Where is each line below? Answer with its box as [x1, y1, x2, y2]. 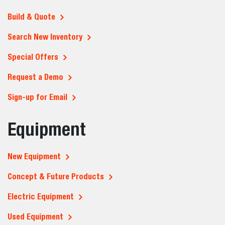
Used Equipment [8, 212, 63, 221]
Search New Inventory [8, 32, 82, 42]
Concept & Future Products [8, 172, 104, 181]
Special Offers [8, 52, 58, 62]
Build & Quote [8, 12, 55, 22]
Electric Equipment [8, 192, 74, 201]
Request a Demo [8, 72, 63, 82]
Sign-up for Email [8, 92, 67, 102]
